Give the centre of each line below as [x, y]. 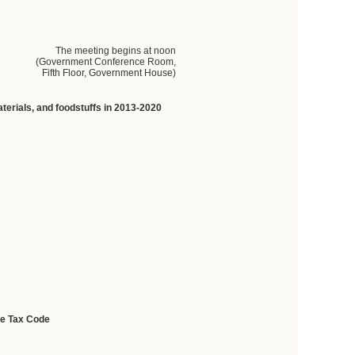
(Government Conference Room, [106, 62]
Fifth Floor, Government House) [109, 73]
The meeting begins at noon [116, 51]
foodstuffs [79, 108]
